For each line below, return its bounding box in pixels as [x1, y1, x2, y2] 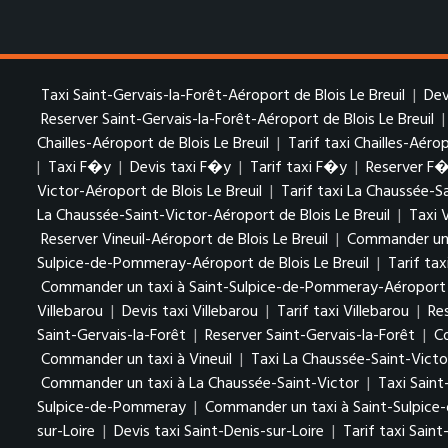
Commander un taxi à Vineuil [41, 347, 232, 373]
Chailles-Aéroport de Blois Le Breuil [37, 131, 269, 157]
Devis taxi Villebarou [122, 299, 258, 325]
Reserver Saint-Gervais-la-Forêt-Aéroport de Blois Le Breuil [41, 107, 438, 133]
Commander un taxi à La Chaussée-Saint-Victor [41, 371, 359, 397]
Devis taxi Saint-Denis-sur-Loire [114, 419, 324, 445]
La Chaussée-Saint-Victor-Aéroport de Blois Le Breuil [37, 203, 394, 229]
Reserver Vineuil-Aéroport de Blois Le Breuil [41, 227, 332, 253]
